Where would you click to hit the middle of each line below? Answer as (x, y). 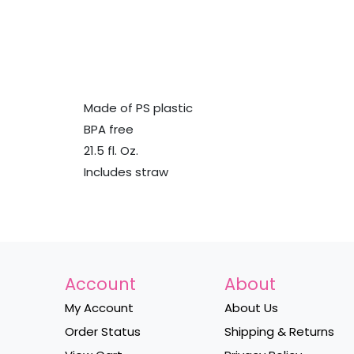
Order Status (103, 331)
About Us (251, 307)
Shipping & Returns (279, 331)
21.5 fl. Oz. (111, 150)
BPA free (109, 129)
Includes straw (126, 171)
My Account (100, 307)
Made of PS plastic (139, 107)
